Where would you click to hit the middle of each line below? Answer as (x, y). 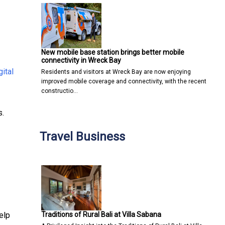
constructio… (60, 91)
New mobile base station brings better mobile (113, 52)
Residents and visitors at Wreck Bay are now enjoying (116, 72)
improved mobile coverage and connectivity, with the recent (124, 81)
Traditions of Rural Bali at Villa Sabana (101, 214)
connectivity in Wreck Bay (81, 60)
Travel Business (82, 136)
